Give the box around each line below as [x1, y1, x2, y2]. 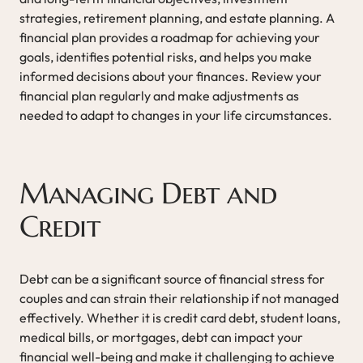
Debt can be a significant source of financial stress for [19, 270, 325, 287]
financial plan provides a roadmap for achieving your [19, 28, 320, 45]
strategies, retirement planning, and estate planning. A [19, 9, 335, 26]
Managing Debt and [19, 174, 276, 211]
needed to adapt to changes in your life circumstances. [19, 106, 332, 123]
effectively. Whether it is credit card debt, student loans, [19, 309, 340, 326]
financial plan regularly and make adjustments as [19, 87, 299, 104]
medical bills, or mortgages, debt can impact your [19, 328, 303, 345]
